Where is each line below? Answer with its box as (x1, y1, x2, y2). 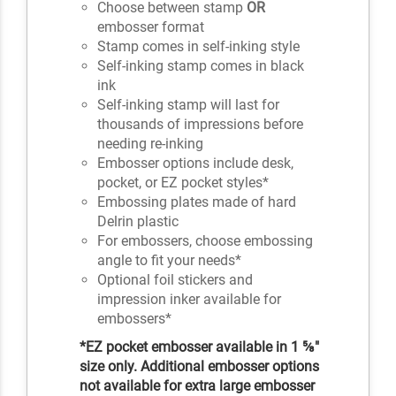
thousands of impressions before (97, 115, 304, 133)
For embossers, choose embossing (97, 232, 314, 249)
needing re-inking (97, 134, 204, 152)
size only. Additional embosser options (80, 357, 320, 375)
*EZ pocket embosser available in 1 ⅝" (80, 338, 320, 355)
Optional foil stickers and (97, 270, 254, 288)
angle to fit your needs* (97, 251, 242, 269)
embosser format (97, 18, 205, 35)
